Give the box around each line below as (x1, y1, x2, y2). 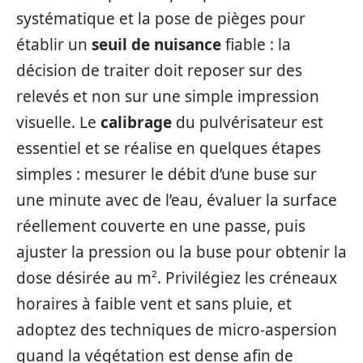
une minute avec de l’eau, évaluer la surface (16, 189, 337, 211)
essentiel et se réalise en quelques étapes (16, 137, 321, 159)
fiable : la (221, 33, 291, 55)
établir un (16, 33, 92, 55)
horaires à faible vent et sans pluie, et (16, 293, 292, 314)
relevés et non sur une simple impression (16, 85, 319, 107)
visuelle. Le (16, 111, 100, 133)
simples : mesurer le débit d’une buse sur (16, 163, 317, 185)
